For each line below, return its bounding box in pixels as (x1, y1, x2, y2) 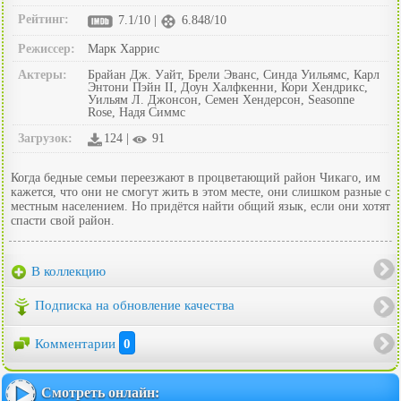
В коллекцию (28, 263, 106, 278)
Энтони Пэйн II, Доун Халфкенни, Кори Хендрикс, (88, 80, 368, 94)
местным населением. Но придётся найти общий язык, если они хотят (11, 199, 390, 213)
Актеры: (18, 67, 67, 81)
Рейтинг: (18, 12, 69, 26)
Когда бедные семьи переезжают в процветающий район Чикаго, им (11, 170, 380, 184)
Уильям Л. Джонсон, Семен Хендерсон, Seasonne (88, 92, 354, 107)
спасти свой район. (11, 213, 115, 227)
